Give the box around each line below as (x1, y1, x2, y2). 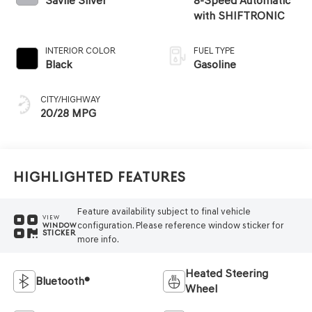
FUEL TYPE (194, 45, 235, 56)
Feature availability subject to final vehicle (77, 205, 251, 217)
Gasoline (194, 58, 236, 72)
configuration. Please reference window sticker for (77, 219, 283, 231)
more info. (77, 233, 119, 244)
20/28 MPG (40, 107, 96, 120)
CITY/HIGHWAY (40, 94, 100, 105)
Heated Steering (185, 266, 268, 280)
